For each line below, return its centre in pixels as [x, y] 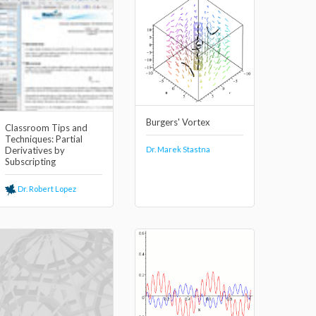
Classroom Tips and [46, 128]
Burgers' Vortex [178, 122]
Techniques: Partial [44, 139]
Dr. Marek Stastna [178, 149]
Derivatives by [35, 150]
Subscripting [30, 162]
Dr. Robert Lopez [46, 189]
